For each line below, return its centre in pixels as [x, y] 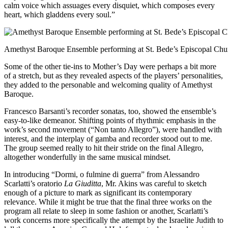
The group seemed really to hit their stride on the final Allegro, [104, 148]
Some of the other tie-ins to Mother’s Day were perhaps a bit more [110, 67]
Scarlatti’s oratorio [34, 184]
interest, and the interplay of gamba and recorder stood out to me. [108, 139]
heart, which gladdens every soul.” [60, 15]
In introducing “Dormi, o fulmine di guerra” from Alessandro [102, 175]
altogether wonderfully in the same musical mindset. [87, 157]
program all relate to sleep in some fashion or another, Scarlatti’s [106, 211]
